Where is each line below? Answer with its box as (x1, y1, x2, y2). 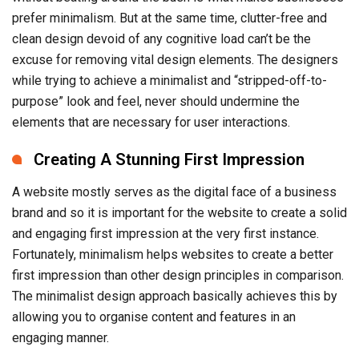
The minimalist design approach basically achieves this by (12, 288, 337, 305)
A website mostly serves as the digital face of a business (12, 184, 337, 200)
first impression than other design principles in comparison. (12, 268, 344, 284)
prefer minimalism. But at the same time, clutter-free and (12, 10, 327, 26)
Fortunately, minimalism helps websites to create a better (12, 247, 333, 263)
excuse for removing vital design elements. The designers (12, 52, 338, 68)
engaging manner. (12, 330, 109, 346)
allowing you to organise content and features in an (12, 309, 296, 325)
